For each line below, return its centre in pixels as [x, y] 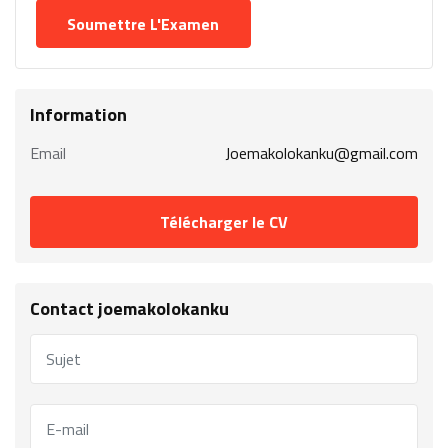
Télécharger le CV [224, 222]
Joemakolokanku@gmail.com [321, 153]
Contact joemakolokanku [129, 309]
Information [78, 115]
